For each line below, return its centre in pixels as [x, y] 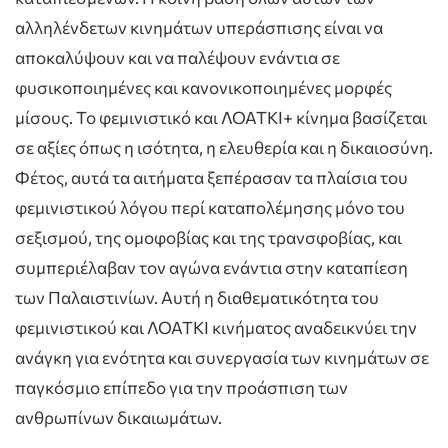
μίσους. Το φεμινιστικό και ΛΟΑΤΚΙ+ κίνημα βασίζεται [221, 117]
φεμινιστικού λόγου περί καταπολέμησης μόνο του [210, 207]
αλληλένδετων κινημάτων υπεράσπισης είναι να [199, 27]
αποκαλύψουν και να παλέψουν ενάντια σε [177, 57]
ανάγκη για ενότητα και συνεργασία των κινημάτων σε [222, 357]
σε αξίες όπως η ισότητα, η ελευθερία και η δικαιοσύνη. [224, 147]
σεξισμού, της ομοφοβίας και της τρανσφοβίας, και [208, 237]
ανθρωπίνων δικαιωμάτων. [118, 417]
